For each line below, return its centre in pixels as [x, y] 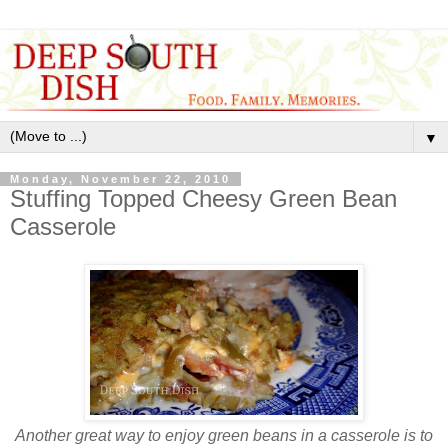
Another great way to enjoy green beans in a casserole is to [224, 436]
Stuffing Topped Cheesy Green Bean [203, 198]
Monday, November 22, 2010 [120, 178]
